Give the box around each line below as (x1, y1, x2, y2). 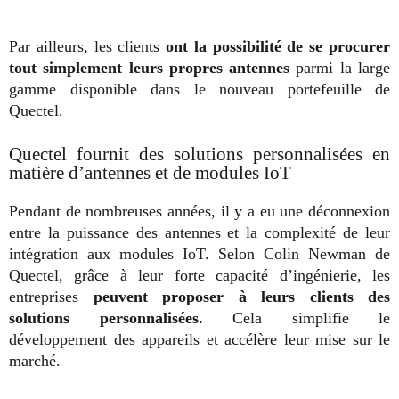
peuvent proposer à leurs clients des (93, 287, 390, 305)
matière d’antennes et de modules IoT (9, 161, 291, 183)
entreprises (9, 287, 94, 305)
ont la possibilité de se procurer (166, 37, 391, 55)
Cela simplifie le (232, 308, 390, 327)
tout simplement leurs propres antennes (9, 58, 297, 77)
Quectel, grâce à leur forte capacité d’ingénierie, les (9, 265, 390, 284)
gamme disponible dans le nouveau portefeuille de (9, 79, 390, 98)
